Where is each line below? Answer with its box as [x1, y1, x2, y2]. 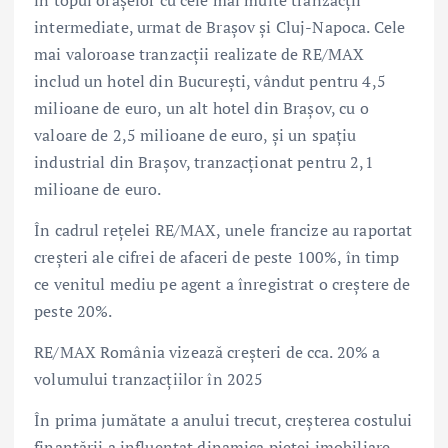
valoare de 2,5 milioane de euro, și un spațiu [34, 123, 357, 146]
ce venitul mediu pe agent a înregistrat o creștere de [34, 272, 411, 295]
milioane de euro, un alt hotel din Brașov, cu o [34, 96, 369, 119]
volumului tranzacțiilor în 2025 [34, 367, 264, 390]
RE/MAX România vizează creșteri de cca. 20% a [34, 340, 381, 363]
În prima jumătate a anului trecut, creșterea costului [34, 409, 413, 432]
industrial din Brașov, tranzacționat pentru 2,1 [34, 150, 374, 173]
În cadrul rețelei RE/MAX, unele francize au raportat [34, 218, 413, 241]
